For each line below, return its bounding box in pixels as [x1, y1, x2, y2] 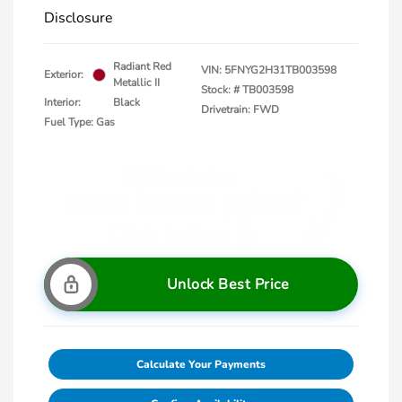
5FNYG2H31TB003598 [224, 63, 336, 77]
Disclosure [44, 8, 113, 28]
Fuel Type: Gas [44, 115, 115, 129]
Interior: [44, 95, 81, 109]
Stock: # [201, 83, 240, 97]
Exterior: [44, 67, 83, 82]
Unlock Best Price [166, 275, 290, 294]
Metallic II [113, 75, 160, 90]
